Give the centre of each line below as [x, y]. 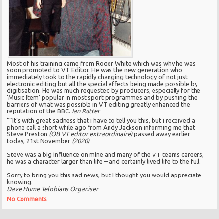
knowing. [33, 182]
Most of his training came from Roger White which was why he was [101, 63]
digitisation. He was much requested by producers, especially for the [104, 91]
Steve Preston [28, 134]
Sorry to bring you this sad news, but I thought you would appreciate [104, 175]
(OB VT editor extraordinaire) [92, 134]
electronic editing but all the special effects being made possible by [102, 84]
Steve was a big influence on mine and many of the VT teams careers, [106, 155]
